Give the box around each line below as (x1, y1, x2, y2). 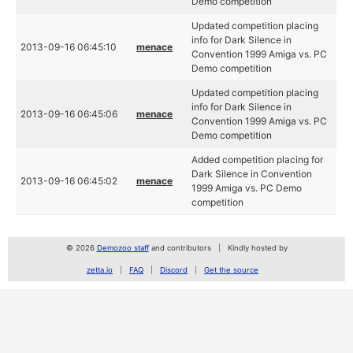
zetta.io (87, 266, 113, 274)
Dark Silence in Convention (191, 168, 313, 180)
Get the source (204, 266, 258, 274)
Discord (160, 266, 188, 274)
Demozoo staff (96, 243, 149, 252)
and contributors (148, 243, 211, 252)
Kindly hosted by (227, 243, 288, 252)
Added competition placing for (191, 154, 324, 165)
